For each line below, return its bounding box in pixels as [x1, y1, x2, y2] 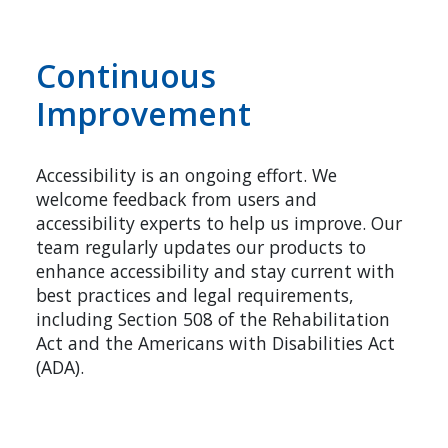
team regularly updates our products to [36, 234, 366, 259]
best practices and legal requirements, [36, 282, 354, 307]
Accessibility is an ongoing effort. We [36, 162, 337, 187]
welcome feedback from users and [36, 186, 317, 211]
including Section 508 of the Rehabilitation [36, 306, 390, 331]
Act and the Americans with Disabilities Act [36, 330, 395, 355]
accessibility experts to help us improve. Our [36, 210, 402, 235]
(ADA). [36, 354, 84, 379]
